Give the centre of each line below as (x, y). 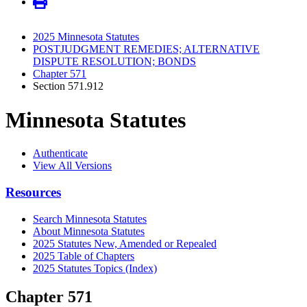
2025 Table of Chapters (84, 256)
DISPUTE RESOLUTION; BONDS (114, 62)
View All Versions (72, 166)
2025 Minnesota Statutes (86, 37)
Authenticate (60, 153)
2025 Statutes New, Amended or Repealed (125, 243)
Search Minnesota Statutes (90, 219)
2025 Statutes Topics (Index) (95, 268)
